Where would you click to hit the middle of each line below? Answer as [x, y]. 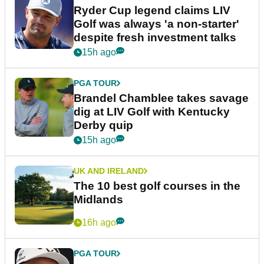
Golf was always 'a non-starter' [156, 24]
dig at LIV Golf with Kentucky [152, 112]
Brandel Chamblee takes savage [161, 98]
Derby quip [103, 126]
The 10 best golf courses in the [157, 186]
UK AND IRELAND [109, 171]
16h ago [99, 223]
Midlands [98, 200]
